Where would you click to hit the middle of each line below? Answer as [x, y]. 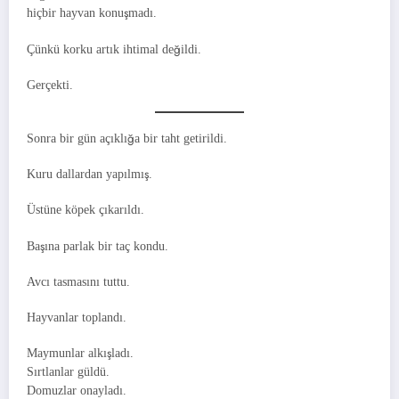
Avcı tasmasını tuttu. [78, 281]
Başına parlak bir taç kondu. [98, 246]
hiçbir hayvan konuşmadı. [92, 13]
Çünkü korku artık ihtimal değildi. [114, 49]
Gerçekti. [50, 85]
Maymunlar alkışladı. [80, 354]
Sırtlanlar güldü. [68, 372]
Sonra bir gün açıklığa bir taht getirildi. [127, 138]
